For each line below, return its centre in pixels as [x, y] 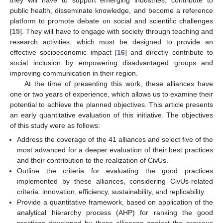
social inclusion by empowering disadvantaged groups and [111, 62]
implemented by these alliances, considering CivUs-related [115, 181]
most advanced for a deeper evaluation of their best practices [115, 150]
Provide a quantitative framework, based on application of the [115, 202]
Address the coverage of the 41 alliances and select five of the [115, 139]
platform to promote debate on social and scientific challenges [111, 21]
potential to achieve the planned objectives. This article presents [111, 104]
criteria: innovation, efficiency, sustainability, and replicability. [111, 191]
